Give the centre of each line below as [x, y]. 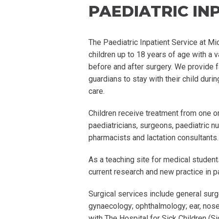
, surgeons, [156, 126]
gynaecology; [111, 206]
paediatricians [113, 126]
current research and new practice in [151, 172]
